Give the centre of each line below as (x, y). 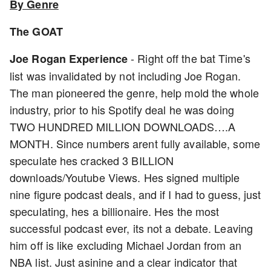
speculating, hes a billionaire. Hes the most (115, 211)
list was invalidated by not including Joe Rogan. (125, 76)
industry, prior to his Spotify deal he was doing (122, 109)
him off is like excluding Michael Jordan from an (126, 245)
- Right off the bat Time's (191, 58)
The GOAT (36, 31)
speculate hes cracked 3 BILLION (92, 160)
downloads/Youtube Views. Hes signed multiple (125, 177)
